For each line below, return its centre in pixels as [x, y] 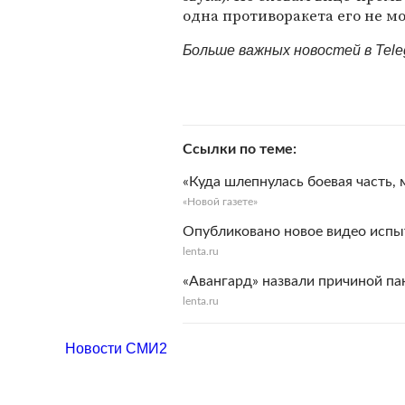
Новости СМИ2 [116, 348]
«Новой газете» [220, 202]
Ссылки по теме [238, 149]
